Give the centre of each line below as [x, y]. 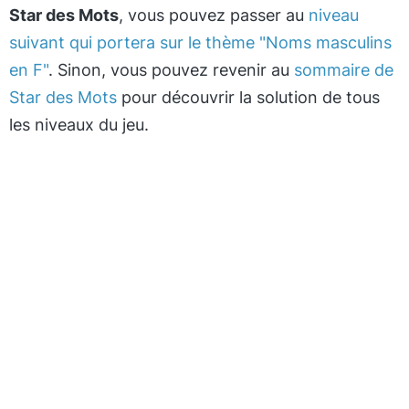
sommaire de [344, 70]
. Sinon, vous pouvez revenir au [171, 70]
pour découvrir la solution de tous [248, 97]
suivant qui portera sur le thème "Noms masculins [200, 42]
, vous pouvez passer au [214, 15]
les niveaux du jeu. [79, 125]
